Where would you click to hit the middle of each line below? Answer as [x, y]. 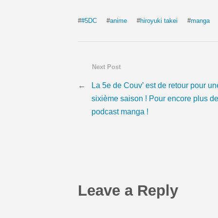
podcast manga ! [120, 112]
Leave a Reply [128, 191]
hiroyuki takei [159, 20]
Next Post [106, 67]
